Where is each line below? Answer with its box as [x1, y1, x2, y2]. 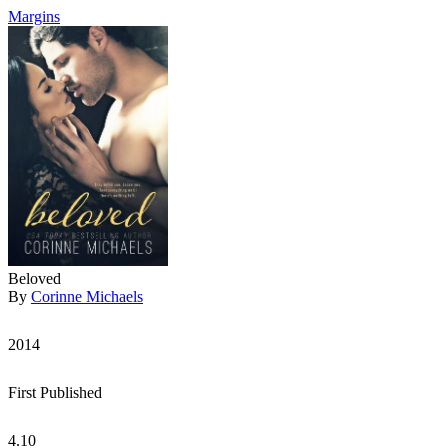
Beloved [8, 270, 61, 287]
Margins [8, 8, 60, 25]
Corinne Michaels [31, 288, 143, 305]
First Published [8, 384, 102, 401]
